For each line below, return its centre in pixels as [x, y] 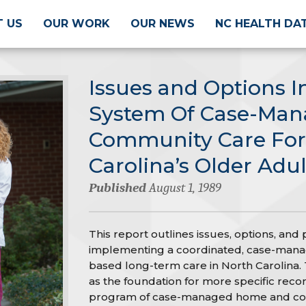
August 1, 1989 [183, 187]
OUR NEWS [162, 24]
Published [117, 187]
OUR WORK [76, 24]
